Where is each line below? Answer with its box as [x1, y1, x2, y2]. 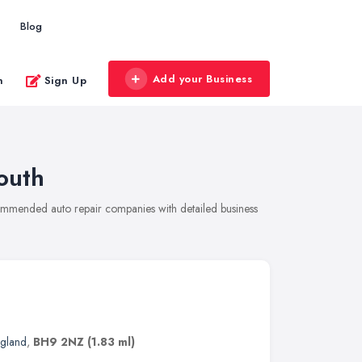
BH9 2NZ [33, 334, 84, 350]
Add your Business [152, 71, 252, 86]
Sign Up [44, 72, 86, 88]
